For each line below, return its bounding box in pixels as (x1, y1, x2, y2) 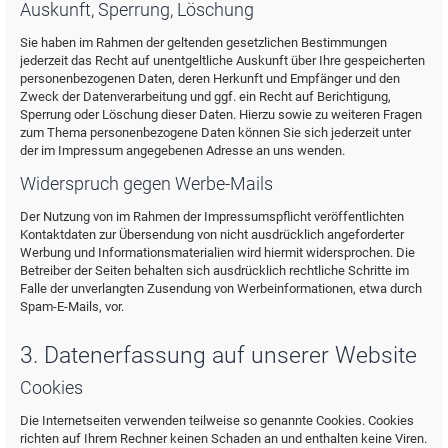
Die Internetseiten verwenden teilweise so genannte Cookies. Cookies (20, 412, 414, 428)
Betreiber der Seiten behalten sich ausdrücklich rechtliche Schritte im (20, 262, 409, 278)
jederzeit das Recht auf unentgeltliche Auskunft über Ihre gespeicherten (20, 52, 425, 68)
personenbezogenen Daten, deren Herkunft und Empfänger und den (20, 70, 400, 86)
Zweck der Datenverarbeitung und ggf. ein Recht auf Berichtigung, (20, 88, 391, 104)
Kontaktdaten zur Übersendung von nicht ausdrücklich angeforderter (20, 226, 404, 242)
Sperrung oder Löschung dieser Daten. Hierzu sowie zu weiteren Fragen (20, 106, 422, 122)
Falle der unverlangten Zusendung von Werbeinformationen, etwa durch (20, 280, 422, 296)
